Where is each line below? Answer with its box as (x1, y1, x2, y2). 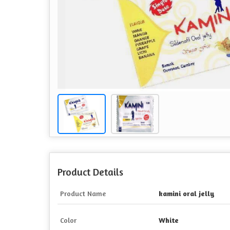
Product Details (57, 166, 123, 179)
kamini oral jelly (159, 189, 215, 198)
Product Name (60, 189, 106, 198)
